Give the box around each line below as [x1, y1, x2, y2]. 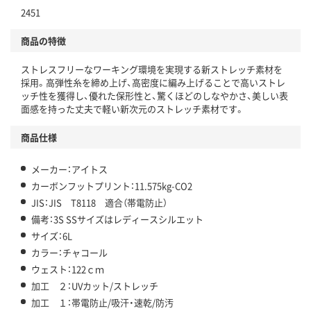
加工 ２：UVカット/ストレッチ [31, 278, 158, 292]
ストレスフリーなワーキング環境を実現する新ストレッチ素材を [21, 62, 283, 76]
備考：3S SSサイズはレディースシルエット [31, 212, 203, 226]
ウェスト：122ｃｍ [31, 262, 104, 276]
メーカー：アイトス [31, 162, 108, 176]
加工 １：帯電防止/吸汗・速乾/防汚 [31, 295, 174, 309]
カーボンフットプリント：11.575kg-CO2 [31, 178, 192, 192]
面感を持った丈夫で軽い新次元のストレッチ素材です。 [21, 101, 244, 115]
